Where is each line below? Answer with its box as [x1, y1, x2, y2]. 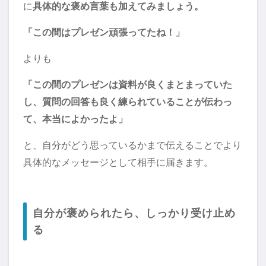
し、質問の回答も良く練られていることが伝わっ [23, 96, 232, 107]
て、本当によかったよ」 [23, 113, 128, 125]
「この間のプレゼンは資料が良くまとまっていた [23, 79, 232, 90]
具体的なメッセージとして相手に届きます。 [23, 157, 213, 168]
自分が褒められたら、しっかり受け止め [33, 207, 236, 220]
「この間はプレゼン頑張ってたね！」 [23, 27, 185, 38]
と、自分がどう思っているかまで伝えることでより [23, 140, 242, 151]
